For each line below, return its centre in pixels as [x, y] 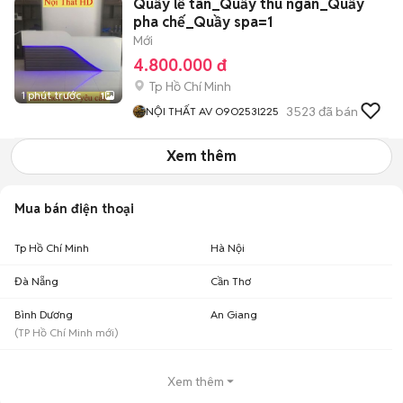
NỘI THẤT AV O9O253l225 [247, 111]
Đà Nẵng [36, 281]
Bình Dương [44, 314]
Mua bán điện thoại [74, 209]
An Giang [234, 314]
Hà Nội [228, 248]
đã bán [337, 111]
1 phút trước [51, 95]
